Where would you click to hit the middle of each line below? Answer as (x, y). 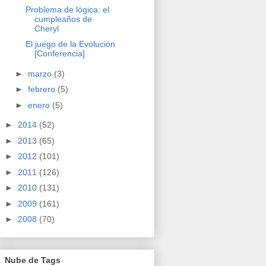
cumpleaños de (63, 19)
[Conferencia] (59, 54)
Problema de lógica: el (67, 9)
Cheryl (46, 28)
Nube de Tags (33, 260)
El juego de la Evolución (70, 44)
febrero (42, 89)
